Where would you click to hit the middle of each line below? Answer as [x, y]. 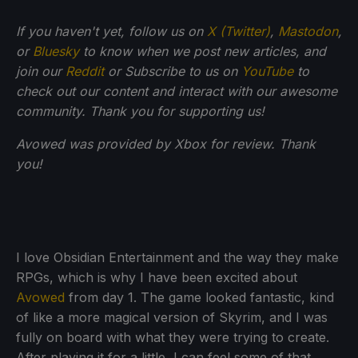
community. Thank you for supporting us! [140, 111]
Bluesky [56, 51]
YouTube [267, 71]
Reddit [85, 71]
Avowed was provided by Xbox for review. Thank [166, 143]
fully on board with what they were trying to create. [173, 337]
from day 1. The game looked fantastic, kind [199, 297]
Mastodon [308, 31]
